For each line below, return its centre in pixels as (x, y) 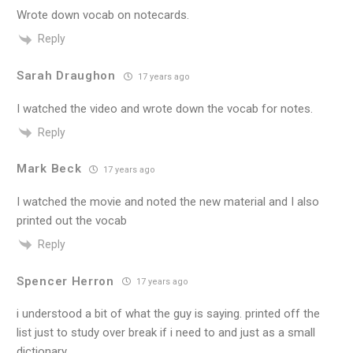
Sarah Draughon (66, 76)
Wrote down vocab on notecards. (103, 15)
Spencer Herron (65, 281)
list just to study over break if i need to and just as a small (166, 333)
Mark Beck (49, 169)
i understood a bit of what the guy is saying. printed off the (168, 314)
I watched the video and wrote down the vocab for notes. (165, 108)
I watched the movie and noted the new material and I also (168, 201)
